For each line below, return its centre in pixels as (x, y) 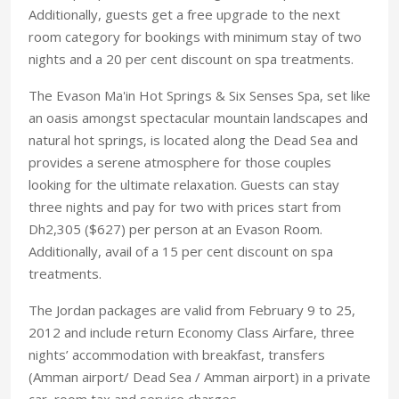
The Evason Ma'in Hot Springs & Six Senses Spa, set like (199, 95)
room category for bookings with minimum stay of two (195, 36)
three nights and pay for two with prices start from (185, 206)
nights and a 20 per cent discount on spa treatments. (191, 58)
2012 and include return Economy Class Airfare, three (191, 332)
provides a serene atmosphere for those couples (180, 162)
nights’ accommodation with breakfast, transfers (177, 354)
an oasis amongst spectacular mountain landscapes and (198, 117)
